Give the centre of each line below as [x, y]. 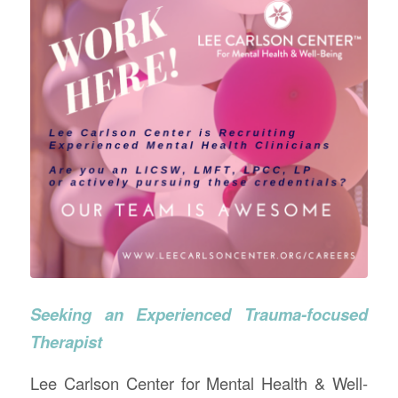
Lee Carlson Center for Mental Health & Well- [199, 382]
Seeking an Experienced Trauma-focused [199, 314]
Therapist [66, 342]
